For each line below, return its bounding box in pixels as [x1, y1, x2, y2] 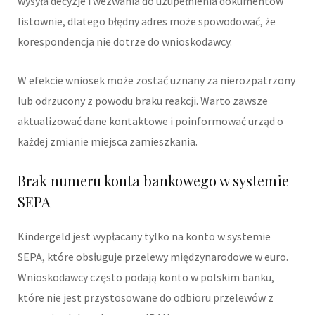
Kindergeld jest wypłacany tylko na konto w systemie [18, 229, 271, 244]
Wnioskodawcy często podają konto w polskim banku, [18, 270, 274, 285]
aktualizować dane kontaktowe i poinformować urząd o [18, 114, 283, 129]
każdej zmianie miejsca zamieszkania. [18, 134, 198, 149]
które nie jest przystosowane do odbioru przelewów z [18, 290, 274, 305]
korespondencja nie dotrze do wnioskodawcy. [18, 34, 232, 49]
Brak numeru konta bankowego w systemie [18, 171, 289, 191]
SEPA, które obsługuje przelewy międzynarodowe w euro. [18, 250, 288, 264]
